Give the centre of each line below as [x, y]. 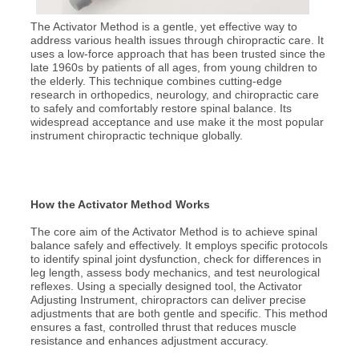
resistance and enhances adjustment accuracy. [149, 341]
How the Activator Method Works [120, 205]
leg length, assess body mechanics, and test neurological [175, 273]
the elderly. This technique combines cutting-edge [156, 81]
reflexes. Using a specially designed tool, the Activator [166, 286]
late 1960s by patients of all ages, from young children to [173, 67]
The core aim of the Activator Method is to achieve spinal [173, 232]
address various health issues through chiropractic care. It [177, 40]
